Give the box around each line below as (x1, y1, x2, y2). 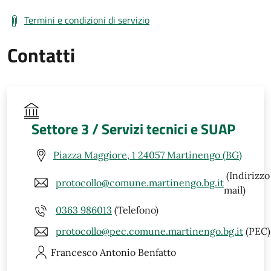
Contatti (7, 40, 75, 70)
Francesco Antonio (51, 246, 135, 258)
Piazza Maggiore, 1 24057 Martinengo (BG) (53, 149, 242, 162)
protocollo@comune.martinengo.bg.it (56, 176, 224, 189)
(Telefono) (112, 204, 158, 217)
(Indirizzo (224, 169, 270, 181)
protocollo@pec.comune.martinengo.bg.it (56, 225, 243, 238)
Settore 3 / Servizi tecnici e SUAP (31, 117, 235, 140)
